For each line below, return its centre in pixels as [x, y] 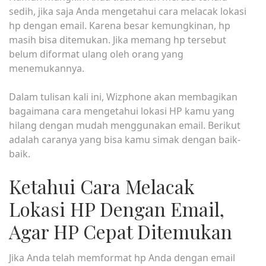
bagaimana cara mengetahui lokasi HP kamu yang [122, 111]
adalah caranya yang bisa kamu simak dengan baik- [125, 140]
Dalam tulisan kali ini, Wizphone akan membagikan [123, 97]
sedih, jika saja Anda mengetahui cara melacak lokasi [128, 11]
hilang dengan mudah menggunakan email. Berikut [125, 125]
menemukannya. [47, 68]
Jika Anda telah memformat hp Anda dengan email [122, 258]
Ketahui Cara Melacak [102, 186]
